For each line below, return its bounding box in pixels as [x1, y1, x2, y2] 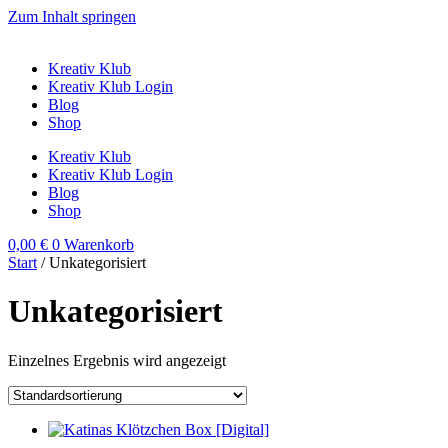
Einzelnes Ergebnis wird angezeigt [8, 351, 226, 369]
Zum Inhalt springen [8, 8, 136, 25]
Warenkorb [64, 236, 134, 253]
